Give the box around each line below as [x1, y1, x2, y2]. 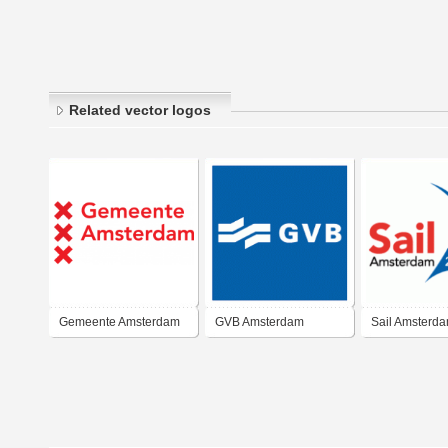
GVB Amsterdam [215, 315, 304, 330]
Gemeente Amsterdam [59, 315, 180, 330]
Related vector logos [69, 102, 211, 119]
